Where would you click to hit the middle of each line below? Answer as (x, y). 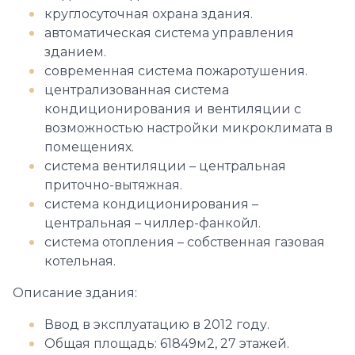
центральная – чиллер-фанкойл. (154, 223)
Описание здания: (75, 293)
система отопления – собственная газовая (185, 242)
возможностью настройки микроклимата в (189, 128)
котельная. (80, 261)
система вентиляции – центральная (165, 166)
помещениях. (91, 147)
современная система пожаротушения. (176, 71)
